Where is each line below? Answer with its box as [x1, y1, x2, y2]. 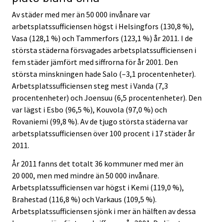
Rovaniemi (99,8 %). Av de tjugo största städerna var [12, 116, 188, 126]
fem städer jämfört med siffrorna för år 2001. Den [12, 56, 178, 67]
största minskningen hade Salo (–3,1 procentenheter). [12, 68, 196, 79]
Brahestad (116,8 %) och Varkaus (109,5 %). [12, 194, 157, 204]
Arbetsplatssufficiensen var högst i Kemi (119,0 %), [12, 182, 184, 192]
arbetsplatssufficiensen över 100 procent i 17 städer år [12, 128, 195, 138]
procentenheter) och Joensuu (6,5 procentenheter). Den [12, 92, 202, 103]
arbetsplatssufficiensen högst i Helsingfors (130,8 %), [12, 21, 194, 31]
